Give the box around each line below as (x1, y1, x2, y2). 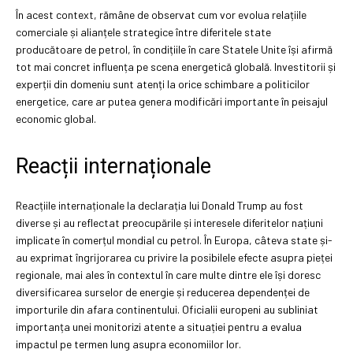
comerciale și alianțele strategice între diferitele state (16, 24, 271, 39)
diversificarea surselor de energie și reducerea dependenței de (16, 284, 310, 299)
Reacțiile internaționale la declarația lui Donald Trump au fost (16, 198, 303, 212)
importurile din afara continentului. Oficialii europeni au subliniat (16, 302, 318, 316)
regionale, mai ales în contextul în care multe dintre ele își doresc (16, 267, 321, 281)
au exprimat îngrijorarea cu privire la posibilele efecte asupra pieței (16, 250, 333, 264)
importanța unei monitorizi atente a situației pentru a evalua (16, 319, 302, 333)
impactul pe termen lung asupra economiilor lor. (16, 336, 241, 351)
